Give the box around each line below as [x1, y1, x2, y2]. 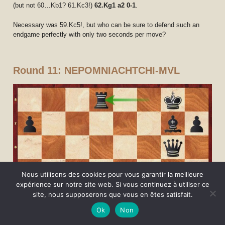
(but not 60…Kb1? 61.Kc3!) [13, 2, 95, 9]
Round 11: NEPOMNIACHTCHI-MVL [13, 64, 180, 76]
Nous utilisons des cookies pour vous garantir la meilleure [22, 170, 203, 178]
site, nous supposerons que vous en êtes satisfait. [32, 190, 193, 198]
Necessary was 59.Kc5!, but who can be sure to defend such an [13, 21, 200, 29]
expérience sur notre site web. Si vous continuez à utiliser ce [16, 180, 209, 188]
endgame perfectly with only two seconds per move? [13, 30, 166, 38]
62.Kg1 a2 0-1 [94, 2, 136, 9]
